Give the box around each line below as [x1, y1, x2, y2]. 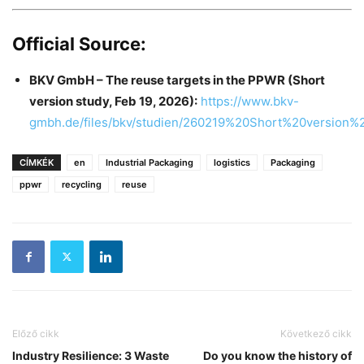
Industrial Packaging [106, 156, 193, 168]
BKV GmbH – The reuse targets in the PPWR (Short [29, 71, 325, 88]
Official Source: [12, 32, 146, 54]
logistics [214, 156, 250, 168]
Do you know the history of [203, 348, 352, 362]
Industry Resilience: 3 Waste [12, 348, 169, 362]
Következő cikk [280, 327, 352, 340]
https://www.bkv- [201, 93, 299, 109]
